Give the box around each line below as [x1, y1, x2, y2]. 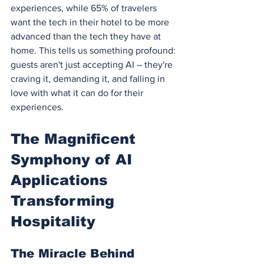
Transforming [11, 192, 119, 209]
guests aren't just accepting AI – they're [11, 59, 175, 70]
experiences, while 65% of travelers [11, 2, 159, 13]
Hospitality [11, 213, 95, 229]
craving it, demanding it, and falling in [11, 73, 167, 84]
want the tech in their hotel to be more [11, 16, 171, 27]
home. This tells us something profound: [11, 45, 178, 55]
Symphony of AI [11, 151, 137, 167]
